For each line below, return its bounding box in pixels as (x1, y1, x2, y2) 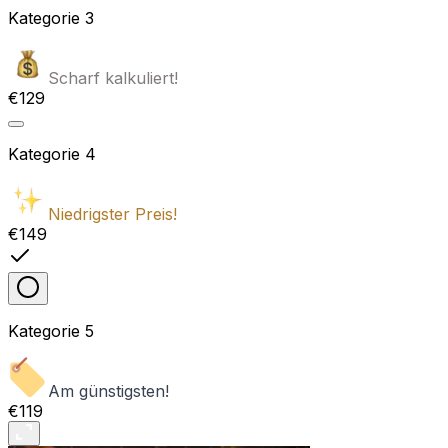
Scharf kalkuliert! (48, 68, 178, 89)
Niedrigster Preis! (48, 204, 177, 225)
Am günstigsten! (48, 381, 169, 402)
